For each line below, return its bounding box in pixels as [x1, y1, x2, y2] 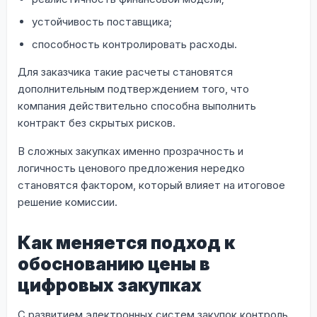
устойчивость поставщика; [32, 14, 172, 28]
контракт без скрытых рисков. [18, 115, 175, 129]
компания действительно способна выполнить [18, 98, 256, 113]
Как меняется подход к [18, 231, 235, 253]
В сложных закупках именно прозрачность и [18, 144, 243, 158]
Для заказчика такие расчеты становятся [18, 64, 233, 79]
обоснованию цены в [18, 253, 210, 275]
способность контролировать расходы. [32, 37, 237, 51]
